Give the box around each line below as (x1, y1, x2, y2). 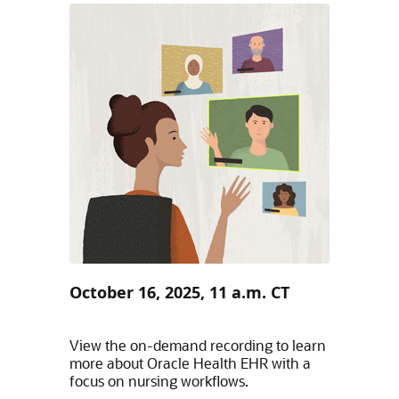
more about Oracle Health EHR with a (69, 354, 311, 372)
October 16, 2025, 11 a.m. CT (69, 281, 289, 303)
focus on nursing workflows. (69, 371, 248, 390)
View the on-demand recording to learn (69, 336, 326, 354)
